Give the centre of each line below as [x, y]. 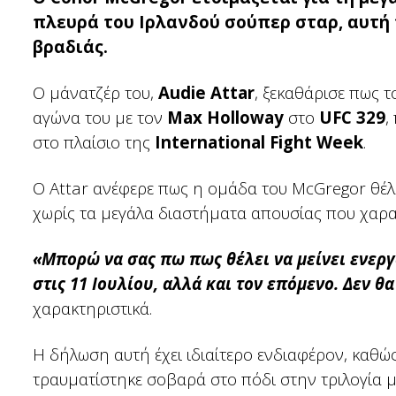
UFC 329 [352, 117]
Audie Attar [206, 92]
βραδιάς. [70, 46]
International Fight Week [259, 142]
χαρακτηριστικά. [92, 308]
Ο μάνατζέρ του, [95, 92]
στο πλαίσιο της [94, 142]
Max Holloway [225, 117]
